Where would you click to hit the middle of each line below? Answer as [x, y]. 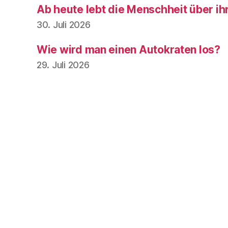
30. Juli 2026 [64, 24]
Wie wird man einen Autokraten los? [129, 49]
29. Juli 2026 [63, 65]
